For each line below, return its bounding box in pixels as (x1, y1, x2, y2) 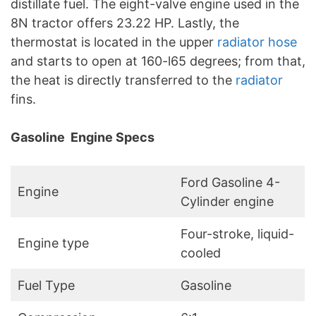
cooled (181, 245, 224, 261)
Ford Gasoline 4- (181, 175, 280, 190)
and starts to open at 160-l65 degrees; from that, (11, 54, 305, 69)
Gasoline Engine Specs (11, 130, 154, 145)
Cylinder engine (181, 194, 277, 209)
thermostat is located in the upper (11, 35, 217, 50)
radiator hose (217, 35, 297, 50)
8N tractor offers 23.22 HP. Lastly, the (11, 16, 239, 31)
